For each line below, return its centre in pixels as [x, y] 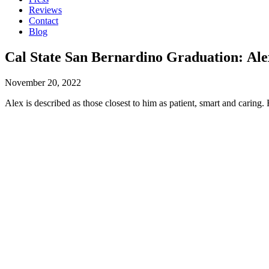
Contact [44, 21]
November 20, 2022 [43, 82]
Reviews [45, 10]
